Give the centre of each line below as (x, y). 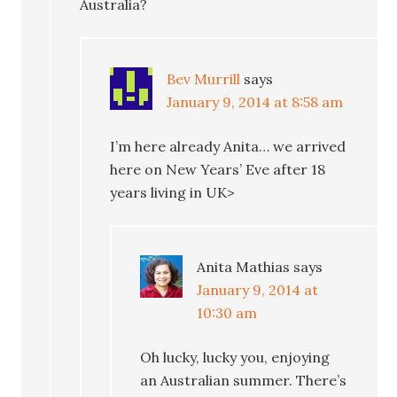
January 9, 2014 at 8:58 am (255, 101)
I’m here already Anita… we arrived (228, 146)
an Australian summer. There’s (244, 380)
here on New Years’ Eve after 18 (218, 169)
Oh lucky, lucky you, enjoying (235, 357)
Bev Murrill (204, 78)
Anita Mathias (244, 266)
